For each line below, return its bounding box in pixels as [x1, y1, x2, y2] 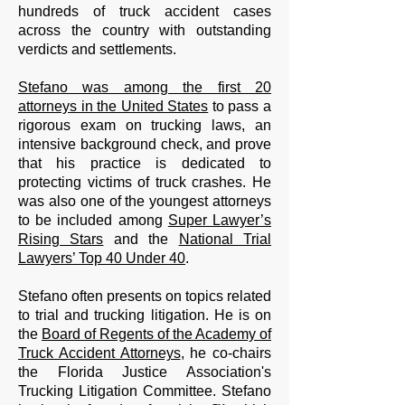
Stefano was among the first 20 [18, 80, 271, 95]
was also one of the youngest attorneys [18, 193, 271, 209]
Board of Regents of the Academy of [42, 326, 271, 342]
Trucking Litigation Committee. [18, 383, 216, 399]
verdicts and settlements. [18, 42, 176, 57]
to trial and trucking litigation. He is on [18, 307, 271, 323]
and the [103, 231, 179, 247]
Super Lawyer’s [167, 212, 272, 228]
